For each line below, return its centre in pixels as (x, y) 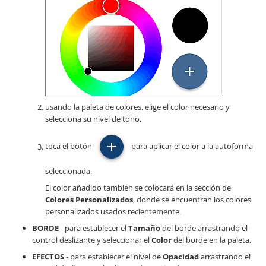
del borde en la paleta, (211, 240)
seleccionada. (69, 171)
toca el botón (69, 146)
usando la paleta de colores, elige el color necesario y (137, 107)
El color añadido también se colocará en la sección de (138, 188)
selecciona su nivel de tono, (93, 119)
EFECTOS (48, 257)
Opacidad (181, 257)
